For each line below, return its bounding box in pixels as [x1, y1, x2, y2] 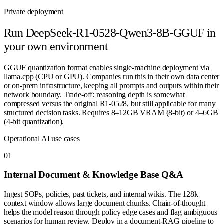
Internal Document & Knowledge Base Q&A [4, 169, 184, 180]
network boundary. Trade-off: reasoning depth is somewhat [4, 90, 185, 99]
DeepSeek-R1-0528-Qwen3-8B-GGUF [25, 26, 204, 39]
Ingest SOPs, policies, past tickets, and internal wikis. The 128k [4, 190, 198, 199]
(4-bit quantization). [4, 117, 64, 126]
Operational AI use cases [4, 134, 80, 143]
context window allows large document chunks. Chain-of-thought [4, 199, 206, 208]
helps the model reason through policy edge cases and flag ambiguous [4, 208, 218, 217]
